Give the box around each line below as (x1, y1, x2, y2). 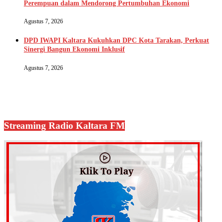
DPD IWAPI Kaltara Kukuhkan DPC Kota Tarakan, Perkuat (24, 37, 209, 45)
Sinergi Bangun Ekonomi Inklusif (24, 46, 125, 54)
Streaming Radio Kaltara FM (4, 120, 125, 131)
